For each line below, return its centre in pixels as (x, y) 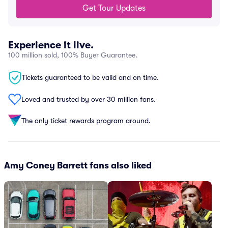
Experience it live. (51, 45)
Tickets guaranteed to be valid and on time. (90, 77)
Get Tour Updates (114, 8)
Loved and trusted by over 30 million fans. (89, 99)
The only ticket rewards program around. (86, 120)
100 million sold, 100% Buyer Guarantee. (73, 55)
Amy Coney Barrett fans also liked (78, 165)
